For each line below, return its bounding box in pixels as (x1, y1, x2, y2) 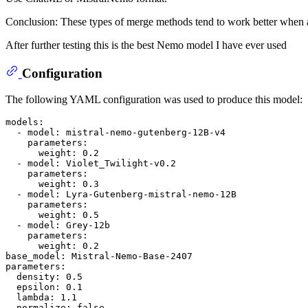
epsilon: (16, 282, 60, 293)
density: (16, 272, 60, 283)
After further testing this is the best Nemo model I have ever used (5, 38, 287, 51)
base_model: (5, 251, 66, 262)
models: (5, 117, 44, 128)
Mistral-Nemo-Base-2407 (71, 251, 192, 262)
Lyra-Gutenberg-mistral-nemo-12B (66, 189, 236, 200)
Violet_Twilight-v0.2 (66, 158, 176, 169)
